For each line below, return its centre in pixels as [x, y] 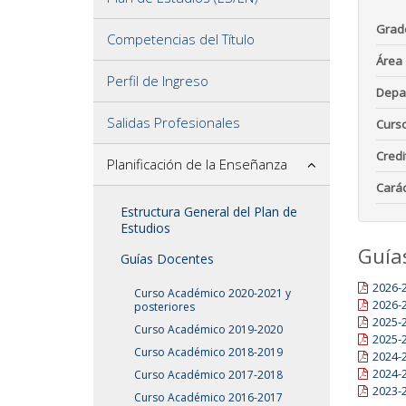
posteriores [164, 306]
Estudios [145, 227]
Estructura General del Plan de [209, 211]
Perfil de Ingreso [158, 80]
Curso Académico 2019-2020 [208, 329]
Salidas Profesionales [174, 122]
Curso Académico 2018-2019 [208, 352]
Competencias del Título [181, 39]
